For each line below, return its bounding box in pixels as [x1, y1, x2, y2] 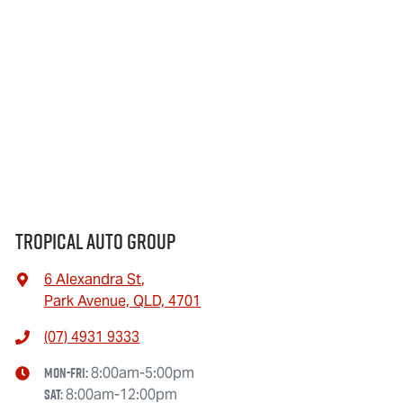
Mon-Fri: [44, 363, 91, 383]
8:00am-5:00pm [91, 363, 194, 382]
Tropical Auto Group [15, 227, 175, 256]
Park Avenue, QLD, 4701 [44, 291, 201, 310]
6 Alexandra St [44, 270, 141, 289]
